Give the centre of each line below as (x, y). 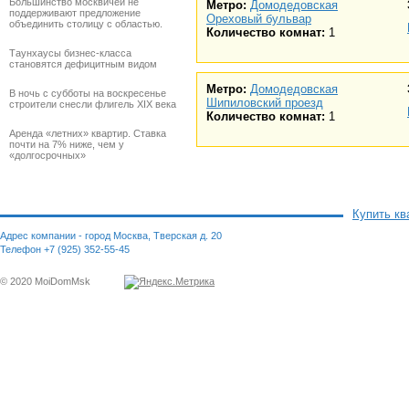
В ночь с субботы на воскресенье (88, 93)
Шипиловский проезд (265, 103)
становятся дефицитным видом (83, 64)
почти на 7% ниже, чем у (67, 144)
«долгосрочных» (47, 155)
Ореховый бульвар (259, 19)
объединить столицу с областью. (86, 24)
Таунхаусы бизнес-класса (70, 53)
